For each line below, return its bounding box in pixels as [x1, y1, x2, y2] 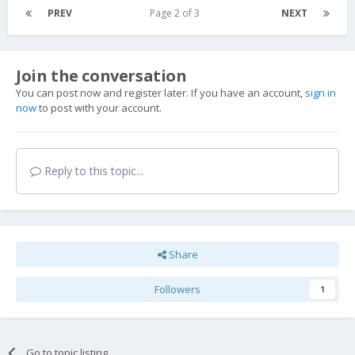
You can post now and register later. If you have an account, [16, 85, 305, 100]
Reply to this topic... [41, 162, 143, 178]
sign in [305, 85, 336, 100]
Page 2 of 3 [149, 6, 204, 20]
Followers [155, 281, 200, 296]
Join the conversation [16, 64, 187, 86]
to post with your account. [36, 100, 162, 115]
